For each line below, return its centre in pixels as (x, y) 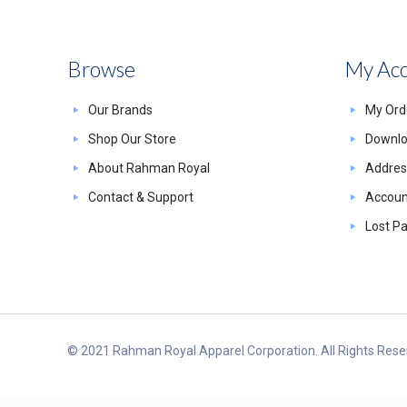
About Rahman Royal (149, 168)
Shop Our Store (132, 139)
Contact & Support (140, 197)
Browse (101, 69)
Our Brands (120, 110)
